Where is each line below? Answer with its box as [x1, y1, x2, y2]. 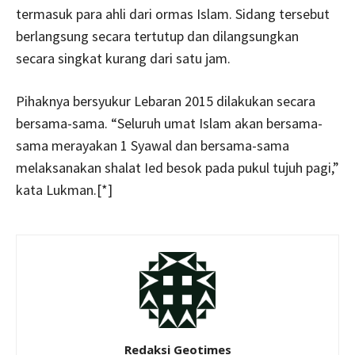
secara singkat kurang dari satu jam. [16, 49, 231, 67]
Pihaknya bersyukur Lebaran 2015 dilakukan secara [16, 92, 315, 110]
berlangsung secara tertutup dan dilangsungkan [16, 27, 299, 45]
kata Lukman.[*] [16, 181, 113, 199]
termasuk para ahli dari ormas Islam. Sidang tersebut [16, 5, 330, 23]
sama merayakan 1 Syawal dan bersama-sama [16, 136, 289, 155]
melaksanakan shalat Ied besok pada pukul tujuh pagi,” [16, 158, 339, 177]
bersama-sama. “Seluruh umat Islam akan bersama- [16, 114, 323, 132]
